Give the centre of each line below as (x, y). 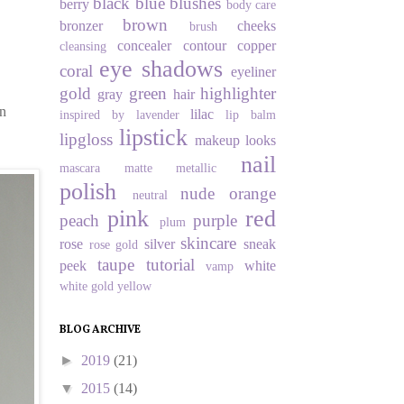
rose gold (114, 244)
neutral (150, 194)
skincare (209, 243)
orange (253, 193)
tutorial (170, 264)
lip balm (251, 114)
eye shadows (161, 69)
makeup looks (236, 140)
